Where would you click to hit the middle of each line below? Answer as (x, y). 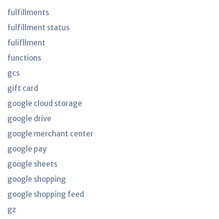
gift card (23, 88)
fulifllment (26, 43)
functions (24, 58)
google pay (27, 149)
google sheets (32, 164)
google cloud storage (45, 103)
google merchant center (50, 134)
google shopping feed (46, 194)
